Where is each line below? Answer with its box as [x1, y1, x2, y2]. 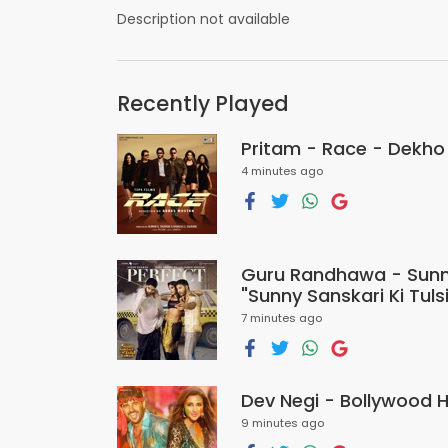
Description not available [117, 9, 290, 29]
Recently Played [117, 89, 289, 118]
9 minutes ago [241, 415, 324, 431]
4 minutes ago [241, 163, 323, 179]
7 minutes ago [241, 310, 322, 326]
